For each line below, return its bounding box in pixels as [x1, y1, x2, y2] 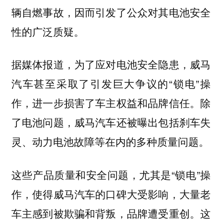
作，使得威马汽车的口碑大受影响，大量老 [11, 186, 211, 201]
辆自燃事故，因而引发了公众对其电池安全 [11, 4, 211, 19]
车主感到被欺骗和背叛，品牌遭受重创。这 [11, 205, 211, 221]
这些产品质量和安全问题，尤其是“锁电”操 [11, 166, 211, 182]
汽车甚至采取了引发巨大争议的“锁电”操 [11, 76, 211, 91]
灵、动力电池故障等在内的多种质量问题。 [11, 134, 209, 149]
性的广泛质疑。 [11, 23, 84, 39]
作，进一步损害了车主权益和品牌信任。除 [11, 95, 211, 111]
